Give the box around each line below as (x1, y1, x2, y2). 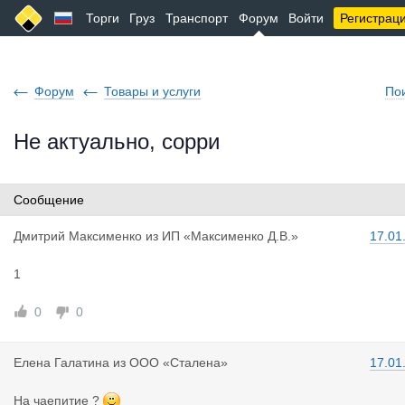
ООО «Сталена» (129, 355, 228, 370)
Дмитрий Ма (14, 229, 87, 243)
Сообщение (14, 193, 84, 207)
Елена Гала (14, 355, 82, 370)
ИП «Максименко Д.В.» (162, 229, 298, 243)
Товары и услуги (104, 84, 201, 99)
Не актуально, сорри (14, 129, 220, 154)
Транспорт (165, 11, 228, 25)
